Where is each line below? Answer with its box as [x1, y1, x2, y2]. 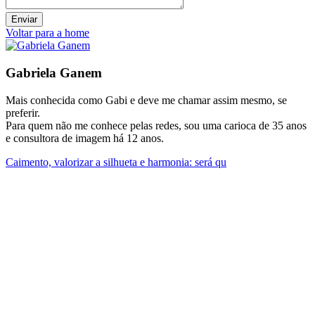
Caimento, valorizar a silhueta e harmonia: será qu [6, 155, 226, 168]
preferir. [6, 106, 40, 119]
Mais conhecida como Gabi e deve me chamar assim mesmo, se [6, 94, 287, 106]
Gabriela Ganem [6, 65, 102, 80]
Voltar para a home [6, 27, 89, 39]
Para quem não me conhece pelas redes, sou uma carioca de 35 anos [6, 119, 307, 131]
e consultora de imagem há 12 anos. [6, 131, 164, 144]
